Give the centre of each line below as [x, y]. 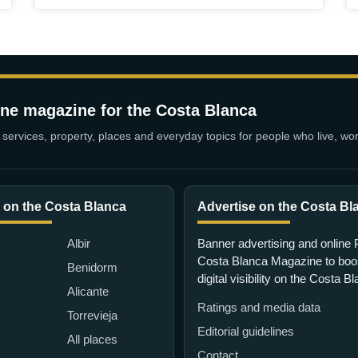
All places [92, 339]
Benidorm [92, 267]
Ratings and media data [259, 308]
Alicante [88, 291]
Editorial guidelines [246, 332]
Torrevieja [92, 315]
